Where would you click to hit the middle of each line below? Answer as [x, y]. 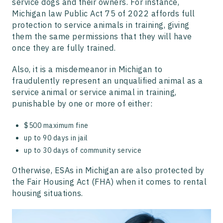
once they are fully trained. [65, 48]
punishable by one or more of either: [82, 103]
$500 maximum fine [56, 125]
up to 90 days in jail [56, 138]
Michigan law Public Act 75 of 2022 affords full [104, 13]
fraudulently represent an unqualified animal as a [108, 80]
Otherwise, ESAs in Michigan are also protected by [108, 170]
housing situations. [48, 193]
